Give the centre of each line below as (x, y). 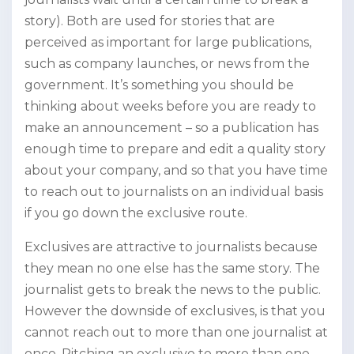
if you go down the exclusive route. (136, 213)
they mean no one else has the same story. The (172, 269)
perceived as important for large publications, (168, 43)
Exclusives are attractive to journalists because (171, 247)
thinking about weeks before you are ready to (170, 107)
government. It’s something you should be (159, 85)
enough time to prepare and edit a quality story (175, 149)
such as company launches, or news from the (167, 64)
